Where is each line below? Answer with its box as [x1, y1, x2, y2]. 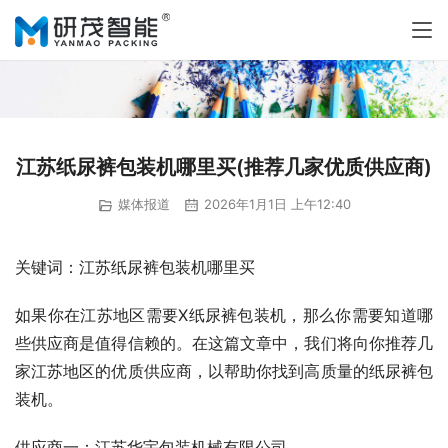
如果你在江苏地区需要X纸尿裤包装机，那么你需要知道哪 [15, 304, 433, 325]
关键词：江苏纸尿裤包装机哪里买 [15, 256, 255, 277]
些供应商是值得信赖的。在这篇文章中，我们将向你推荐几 [15, 332, 433, 353]
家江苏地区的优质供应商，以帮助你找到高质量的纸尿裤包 [15, 360, 433, 381]
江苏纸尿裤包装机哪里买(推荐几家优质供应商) [16, 155, 432, 180]
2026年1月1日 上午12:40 [199, 196, 351, 213]
